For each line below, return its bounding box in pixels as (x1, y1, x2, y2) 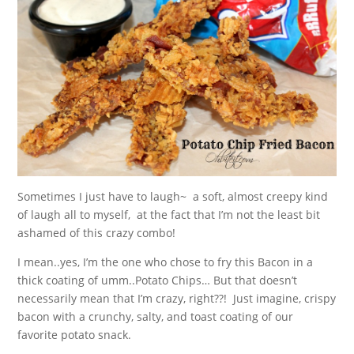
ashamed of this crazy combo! (17, 224, 176, 240)
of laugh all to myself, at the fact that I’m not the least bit (17, 206, 321, 222)
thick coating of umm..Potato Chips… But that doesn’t (17, 272, 298, 288)
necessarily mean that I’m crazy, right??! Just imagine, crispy (17, 290, 337, 306)
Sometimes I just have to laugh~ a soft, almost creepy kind (17, 188, 329, 204)
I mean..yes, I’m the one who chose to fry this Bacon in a (17, 254, 314, 269)
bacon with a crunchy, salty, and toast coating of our (17, 308, 294, 324)
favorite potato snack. (17, 326, 132, 342)
